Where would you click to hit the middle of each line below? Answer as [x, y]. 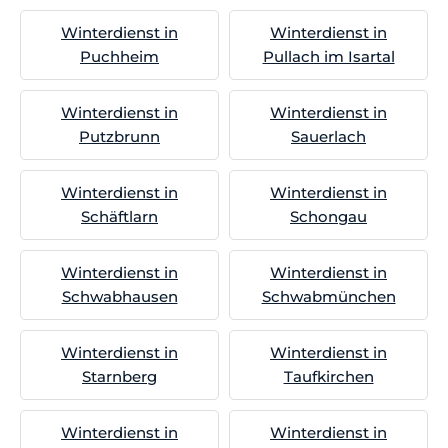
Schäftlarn [119, 216]
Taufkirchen [328, 376]
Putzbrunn [119, 136]
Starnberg [119, 376]
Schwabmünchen [328, 296]
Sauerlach [328, 136]
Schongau [328, 216]
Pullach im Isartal [328, 56]
